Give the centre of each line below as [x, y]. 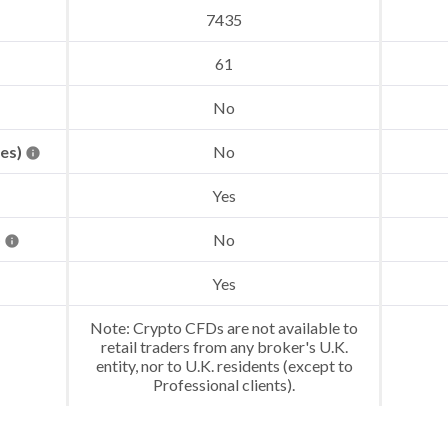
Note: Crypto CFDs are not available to [224, 327]
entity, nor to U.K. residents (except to [224, 365]
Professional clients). [224, 384]
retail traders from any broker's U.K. [224, 346]
